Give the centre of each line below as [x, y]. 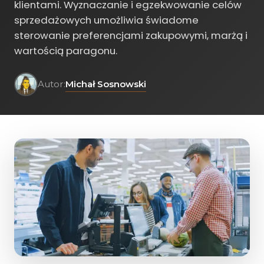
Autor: [52, 84]
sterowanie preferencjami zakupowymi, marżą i [131, 35]
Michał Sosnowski [106, 84]
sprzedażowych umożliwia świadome [106, 20]
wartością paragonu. [66, 51]
